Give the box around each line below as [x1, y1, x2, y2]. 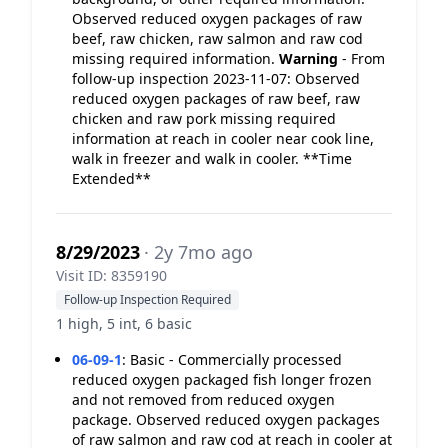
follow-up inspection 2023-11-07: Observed [72, 69, 360, 88]
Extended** [72, 169, 151, 188]
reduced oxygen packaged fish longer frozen [72, 370, 372, 389]
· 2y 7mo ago [144, 240, 253, 264]
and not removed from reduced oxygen [72, 390, 335, 409]
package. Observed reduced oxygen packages [72, 410, 380, 429]
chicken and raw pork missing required [72, 109, 336, 128]
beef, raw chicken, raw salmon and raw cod [72, 29, 363, 48]
